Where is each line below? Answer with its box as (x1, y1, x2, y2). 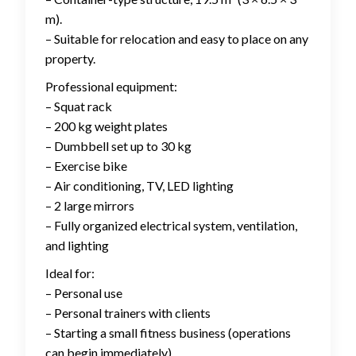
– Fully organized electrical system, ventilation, (45, 218, 297, 234)
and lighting (45, 238, 109, 253)
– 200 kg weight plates (45, 118, 168, 134)
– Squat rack (45, 99, 112, 114)
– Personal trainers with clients (45, 305, 211, 321)
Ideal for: (45, 265, 95, 281)
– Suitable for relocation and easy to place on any (45, 31, 308, 47)
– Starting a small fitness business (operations (45, 325, 291, 341)
